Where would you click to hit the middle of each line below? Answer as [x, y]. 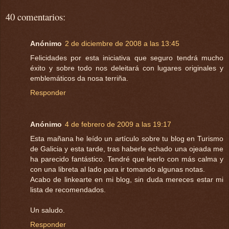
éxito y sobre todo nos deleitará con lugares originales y [127, 68]
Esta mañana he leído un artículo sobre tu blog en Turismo [127, 138]
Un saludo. [48, 210]
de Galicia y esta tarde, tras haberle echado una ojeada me [127, 148]
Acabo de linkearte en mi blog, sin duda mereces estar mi [127, 179]
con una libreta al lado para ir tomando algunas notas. [118, 169]
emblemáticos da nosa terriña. [79, 78]
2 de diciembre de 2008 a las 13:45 [122, 43]
